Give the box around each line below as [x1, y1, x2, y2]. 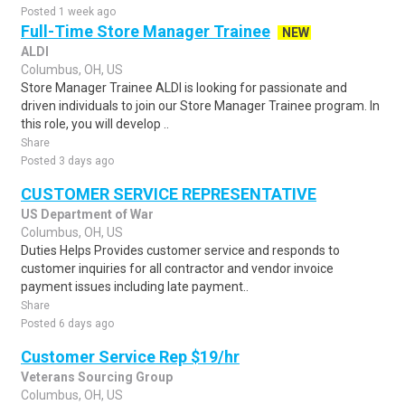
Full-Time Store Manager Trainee [21, 22, 270, 41]
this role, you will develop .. [21, 117, 169, 131]
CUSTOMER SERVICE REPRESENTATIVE [21, 184, 316, 203]
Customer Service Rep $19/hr [21, 347, 240, 366]
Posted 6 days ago [21, 317, 114, 330]
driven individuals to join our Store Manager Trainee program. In [21, 99, 380, 113]
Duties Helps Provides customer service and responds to [21, 243, 340, 258]
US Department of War [21, 207, 154, 221]
